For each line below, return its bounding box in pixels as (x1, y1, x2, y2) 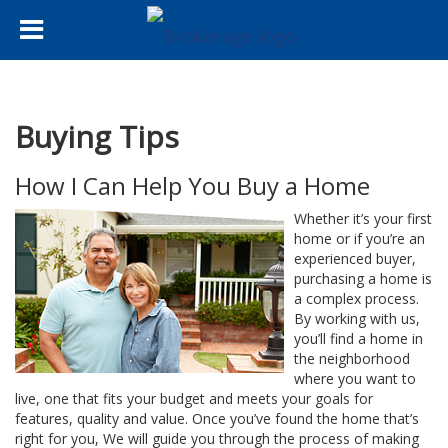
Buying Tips (15, 116, 179, 157)
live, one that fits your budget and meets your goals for (15, 389, 373, 408)
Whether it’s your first (294, 209, 432, 228)
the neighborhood (294, 349, 410, 368)
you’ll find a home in (294, 329, 423, 348)
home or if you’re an (294, 229, 425, 248)
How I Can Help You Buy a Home (15, 169, 370, 202)
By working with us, (294, 309, 420, 328)
